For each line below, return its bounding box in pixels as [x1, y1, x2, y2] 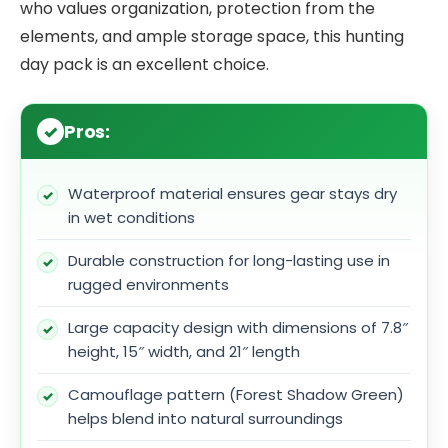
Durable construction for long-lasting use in [68, 250, 390, 272]
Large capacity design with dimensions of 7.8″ [68, 317, 408, 339]
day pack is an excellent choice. [20, 52, 269, 76]
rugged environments [68, 274, 229, 296]
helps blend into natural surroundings [68, 408, 343, 430]
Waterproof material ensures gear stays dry [68, 183, 397, 205]
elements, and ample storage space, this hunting [20, 24, 404, 48]
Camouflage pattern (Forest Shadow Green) [68, 384, 404, 406]
